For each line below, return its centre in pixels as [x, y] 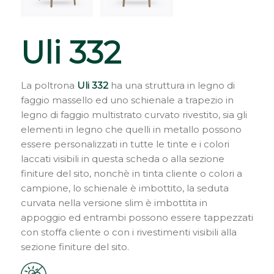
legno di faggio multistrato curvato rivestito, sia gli [134, 115]
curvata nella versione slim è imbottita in [114, 203]
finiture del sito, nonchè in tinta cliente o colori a [131, 174]
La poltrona [49, 86]
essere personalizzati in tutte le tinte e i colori [125, 144]
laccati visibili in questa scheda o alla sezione [122, 159]
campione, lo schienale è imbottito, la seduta [124, 188]
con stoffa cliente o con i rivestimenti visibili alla [128, 232]
